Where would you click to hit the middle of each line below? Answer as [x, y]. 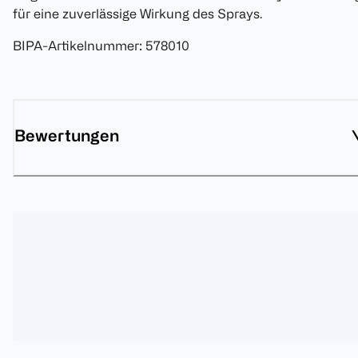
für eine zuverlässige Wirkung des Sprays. [137, 14]
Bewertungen [67, 136]
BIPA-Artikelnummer [76, 46]
